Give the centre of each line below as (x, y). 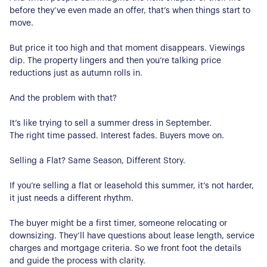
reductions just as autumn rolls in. (76, 73)
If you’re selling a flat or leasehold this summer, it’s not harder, (132, 186)
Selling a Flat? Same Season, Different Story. (97, 161)
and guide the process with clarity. (77, 261)
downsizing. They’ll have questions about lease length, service (132, 236)
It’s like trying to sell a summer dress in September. (111, 123)
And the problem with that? (63, 98)
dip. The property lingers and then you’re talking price (115, 60)
